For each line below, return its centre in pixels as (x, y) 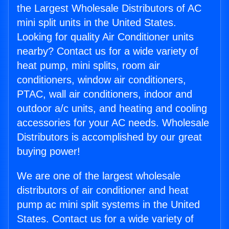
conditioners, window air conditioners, (101, 80)
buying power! (49, 152)
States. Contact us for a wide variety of (105, 219)
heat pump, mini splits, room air (88, 66)
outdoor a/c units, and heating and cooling (112, 109)
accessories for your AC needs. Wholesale (113, 123)
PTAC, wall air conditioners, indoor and (105, 94)
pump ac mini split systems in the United (108, 205)
